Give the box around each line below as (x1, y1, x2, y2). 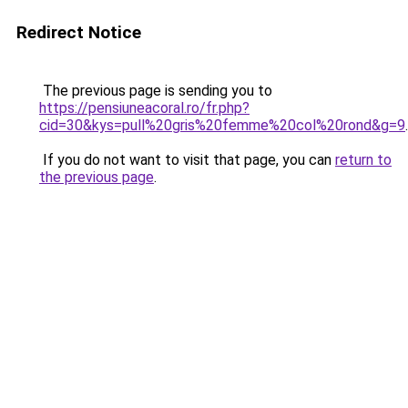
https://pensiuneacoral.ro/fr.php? (39, 99, 250, 117)
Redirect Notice (16, 22, 141, 43)
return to (335, 151, 392, 168)
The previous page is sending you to (39, 82, 272, 99)
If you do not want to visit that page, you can (39, 151, 335, 168)
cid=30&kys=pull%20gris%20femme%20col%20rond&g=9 (39, 117, 405, 134)
